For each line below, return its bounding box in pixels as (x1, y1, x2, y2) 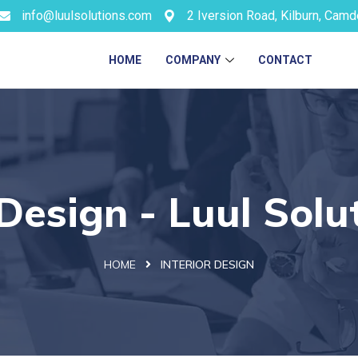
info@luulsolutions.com (21, 8, 152, 23)
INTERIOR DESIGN (161, 257, 254, 272)
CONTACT (258, 53, 313, 66)
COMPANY (165, 53, 221, 66)
